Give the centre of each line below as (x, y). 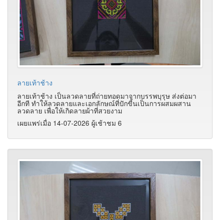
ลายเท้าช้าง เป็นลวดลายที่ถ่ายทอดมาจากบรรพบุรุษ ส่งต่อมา (107, 96)
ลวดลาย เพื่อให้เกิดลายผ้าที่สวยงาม (70, 110)
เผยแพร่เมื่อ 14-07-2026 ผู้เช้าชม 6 (69, 123)
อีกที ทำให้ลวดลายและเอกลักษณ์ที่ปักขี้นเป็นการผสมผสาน (104, 103)
